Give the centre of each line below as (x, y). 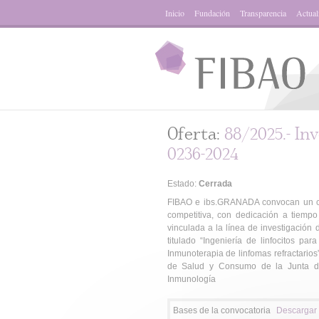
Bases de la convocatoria (221, 310)
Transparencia (263, 13)
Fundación (212, 13)
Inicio (174, 13)
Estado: (183, 184)
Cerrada (215, 184)
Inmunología (191, 279)
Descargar (296, 310)
